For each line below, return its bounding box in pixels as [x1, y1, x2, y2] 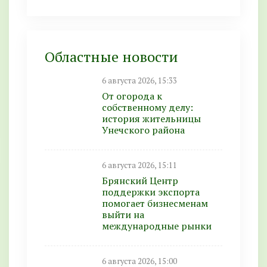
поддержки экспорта [102, 185, 200, 198]
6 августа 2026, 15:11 [102, 160, 177, 170]
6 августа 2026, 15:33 [102, 76, 177, 86]
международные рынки [102, 219, 212, 232]
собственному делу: [102, 101, 193, 114]
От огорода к [102, 89, 162, 103]
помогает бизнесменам [102, 197, 208, 210]
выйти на [102, 208, 144, 221]
